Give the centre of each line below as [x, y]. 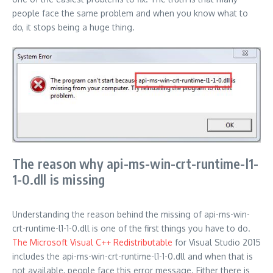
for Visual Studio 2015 [217, 243]
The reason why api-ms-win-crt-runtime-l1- [136, 164]
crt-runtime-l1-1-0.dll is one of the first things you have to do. [131, 229]
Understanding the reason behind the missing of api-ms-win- [131, 214]
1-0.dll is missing [59, 179]
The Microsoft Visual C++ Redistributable [92, 243]
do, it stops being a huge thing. [73, 27]
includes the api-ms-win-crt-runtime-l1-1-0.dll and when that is [133, 257]
